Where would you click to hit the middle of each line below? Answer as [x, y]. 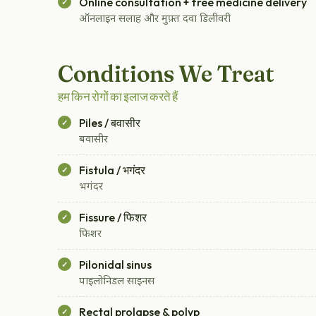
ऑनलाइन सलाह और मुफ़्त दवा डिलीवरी [155, 20]
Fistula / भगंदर [112, 170]
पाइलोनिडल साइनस [117, 282]
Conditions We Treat [166, 74]
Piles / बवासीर [110, 123]
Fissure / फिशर [113, 218]
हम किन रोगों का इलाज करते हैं [118, 97]
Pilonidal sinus [115, 265]
